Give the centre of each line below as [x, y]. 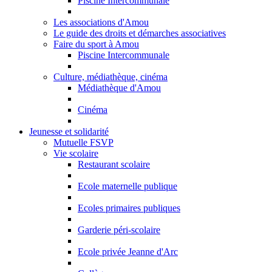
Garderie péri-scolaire [119, 230]
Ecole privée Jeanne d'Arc [128, 252]
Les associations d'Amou [101, 22]
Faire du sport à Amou [96, 44]
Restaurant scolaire [114, 164]
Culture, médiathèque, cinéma [110, 77]
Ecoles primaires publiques [129, 208]
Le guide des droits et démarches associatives [140, 33]
